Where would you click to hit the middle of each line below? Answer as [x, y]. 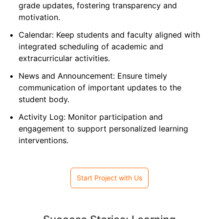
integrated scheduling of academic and [91, 47]
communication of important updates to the [100, 88]
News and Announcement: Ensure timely [93, 76]
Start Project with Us [109, 178]
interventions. [43, 141]
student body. [44, 99]
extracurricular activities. [64, 58]
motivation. [39, 17]
